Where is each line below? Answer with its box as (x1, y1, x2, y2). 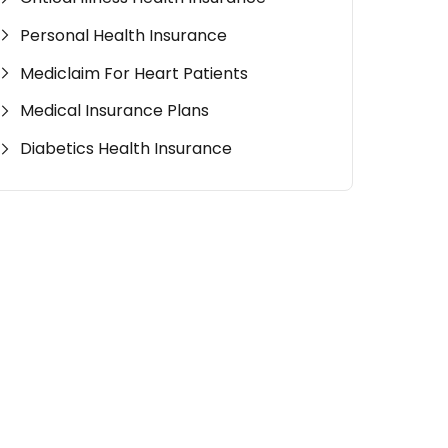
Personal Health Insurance (20, 23, 228, 47)
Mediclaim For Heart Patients (20, 61, 249, 85)
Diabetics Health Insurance (20, 137, 233, 161)
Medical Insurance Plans (20, 99, 210, 123)
